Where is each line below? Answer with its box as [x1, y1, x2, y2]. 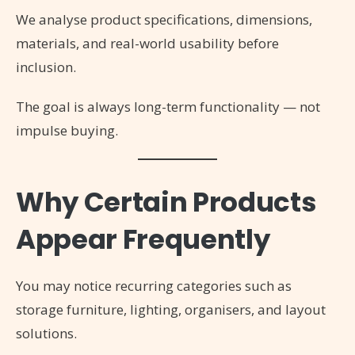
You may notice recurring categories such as [16, 276, 292, 295]
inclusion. [16, 57, 76, 76]
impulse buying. [16, 120, 118, 139]
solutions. [16, 323, 77, 342]
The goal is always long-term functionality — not [16, 97, 320, 116]
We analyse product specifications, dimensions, [16, 10, 312, 29]
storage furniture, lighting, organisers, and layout [16, 300, 326, 319]
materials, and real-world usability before [16, 33, 279, 52]
